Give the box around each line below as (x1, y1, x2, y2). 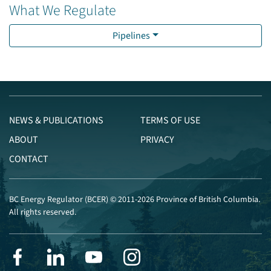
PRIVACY (140, 132, 174, 146)
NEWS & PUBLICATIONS (9, 113, 103, 127)
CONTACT (9, 152, 48, 166)
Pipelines (113, 28, 151, 42)
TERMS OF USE (140, 113, 200, 127)
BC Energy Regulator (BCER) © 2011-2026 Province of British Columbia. (9, 193, 260, 206)
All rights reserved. (9, 206, 76, 218)
